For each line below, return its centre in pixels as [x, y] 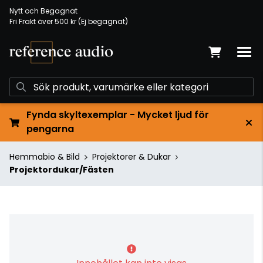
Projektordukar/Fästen [62, 170]
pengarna [50, 129]
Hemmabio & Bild [45, 157]
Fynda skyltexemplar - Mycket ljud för [117, 115]
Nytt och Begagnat [43, 11]
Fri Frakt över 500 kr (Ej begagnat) [69, 21]
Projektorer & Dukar [131, 157]
